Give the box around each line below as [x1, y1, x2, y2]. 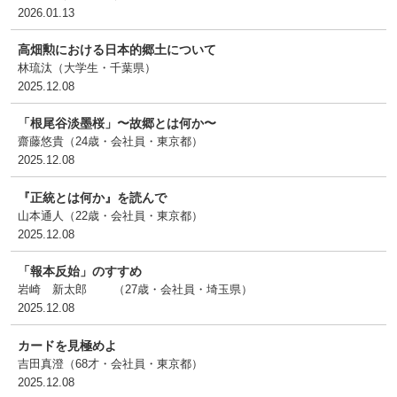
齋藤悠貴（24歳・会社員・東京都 [18, 135, 192, 149]
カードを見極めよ [18, 338, 118, 353]
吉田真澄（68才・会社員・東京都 [18, 356, 192, 370]
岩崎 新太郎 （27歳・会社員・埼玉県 [18, 283, 242, 297]
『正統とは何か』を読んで [18, 190, 167, 205]
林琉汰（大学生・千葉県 [18, 61, 145, 75]
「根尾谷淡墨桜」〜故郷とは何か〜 [18, 116, 217, 131]
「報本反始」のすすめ [18, 264, 143, 279]
